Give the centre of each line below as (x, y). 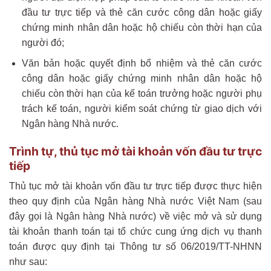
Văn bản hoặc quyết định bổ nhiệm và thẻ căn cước (142, 64)
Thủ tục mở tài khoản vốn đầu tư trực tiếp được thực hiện (135, 186)
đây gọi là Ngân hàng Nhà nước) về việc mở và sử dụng (135, 217)
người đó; (43, 42)
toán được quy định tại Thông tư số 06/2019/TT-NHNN (135, 247)
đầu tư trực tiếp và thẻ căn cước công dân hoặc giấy (142, 12)
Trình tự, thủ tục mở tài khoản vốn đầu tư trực (135, 151)
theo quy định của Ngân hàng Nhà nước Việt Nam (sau (135, 201)
